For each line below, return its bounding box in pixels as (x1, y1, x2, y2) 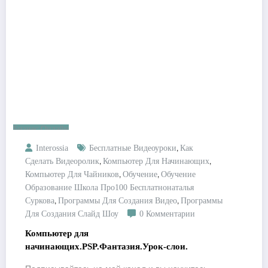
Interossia (36, 144, 68, 153)
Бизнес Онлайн (13, 124, 69, 134)
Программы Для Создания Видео (58, 196, 177, 206)
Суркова (25, 196, 54, 206)
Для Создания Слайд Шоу (25, 209, 118, 219)
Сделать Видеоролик (25, 157, 99, 166)
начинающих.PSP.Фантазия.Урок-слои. (25, 242, 188, 252)
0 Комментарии (139, 209, 195, 219)
